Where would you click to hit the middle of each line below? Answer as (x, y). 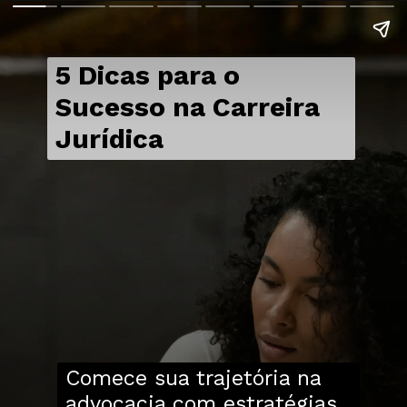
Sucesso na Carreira (187, 108)
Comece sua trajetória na (193, 378)
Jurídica (109, 139)
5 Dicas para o (147, 76)
